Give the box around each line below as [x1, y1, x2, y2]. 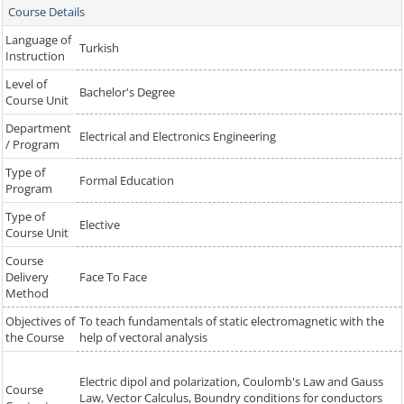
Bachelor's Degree [79, 84, 175, 101]
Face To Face [79, 269, 147, 286]
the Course [5, 329, 64, 346]
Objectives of [5, 313, 75, 330]
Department [5, 120, 71, 137]
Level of [5, 76, 47, 93]
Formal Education [79, 172, 174, 189]
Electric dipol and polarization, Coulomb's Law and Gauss [79, 373, 383, 390]
